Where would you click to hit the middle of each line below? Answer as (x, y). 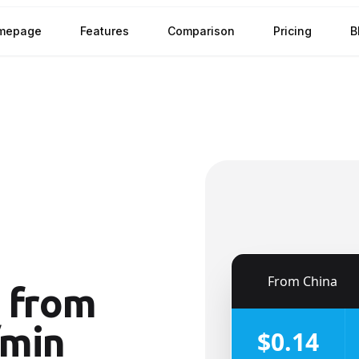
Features (105, 31)
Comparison (201, 31)
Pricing (292, 31)
